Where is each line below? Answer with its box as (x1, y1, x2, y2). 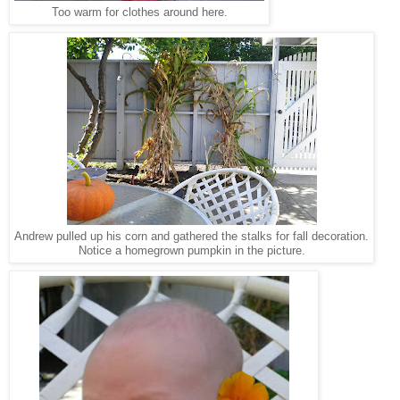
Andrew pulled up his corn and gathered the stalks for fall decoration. (14, 229, 369, 243)
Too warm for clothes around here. (51, 5, 228, 19)
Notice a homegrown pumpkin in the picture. (78, 244, 305, 257)
